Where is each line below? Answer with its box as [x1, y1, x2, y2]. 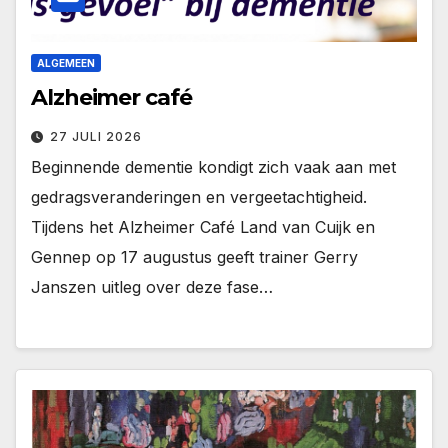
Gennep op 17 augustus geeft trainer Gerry [31, 247, 358, 268]
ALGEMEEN [37, 57, 95, 70]
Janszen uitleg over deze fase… [31, 277, 273, 298]
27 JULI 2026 [50, 129, 142, 145]
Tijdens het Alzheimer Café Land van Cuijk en [31, 217, 375, 238]
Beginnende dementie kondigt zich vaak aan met [31, 157, 396, 178]
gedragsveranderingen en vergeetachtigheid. [31, 187, 367, 208]
